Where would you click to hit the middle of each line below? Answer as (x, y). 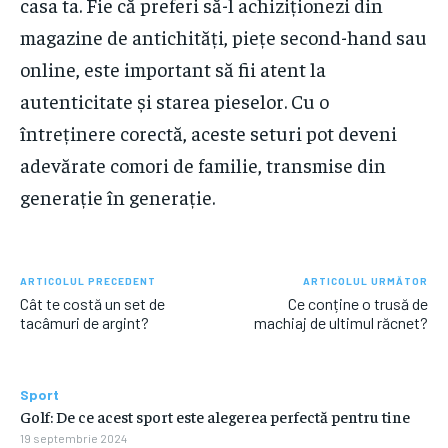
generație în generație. (117, 197)
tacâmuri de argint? (84, 323)
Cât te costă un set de (92, 304)
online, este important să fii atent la (173, 69)
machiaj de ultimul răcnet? (340, 323)
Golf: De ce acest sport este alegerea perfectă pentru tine (215, 416)
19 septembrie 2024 (73, 438)
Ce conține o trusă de (357, 304)
